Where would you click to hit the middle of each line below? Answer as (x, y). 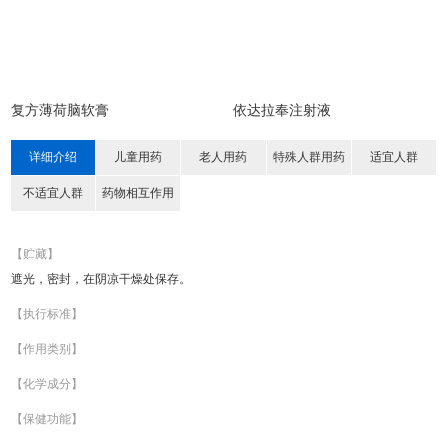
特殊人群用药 (308, 157)
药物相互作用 (138, 193)
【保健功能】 (47, 419)
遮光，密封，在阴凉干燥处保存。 (101, 279)
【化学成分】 (47, 384)
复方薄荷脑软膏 (60, 110)
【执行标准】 (47, 314)
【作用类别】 (47, 349)
